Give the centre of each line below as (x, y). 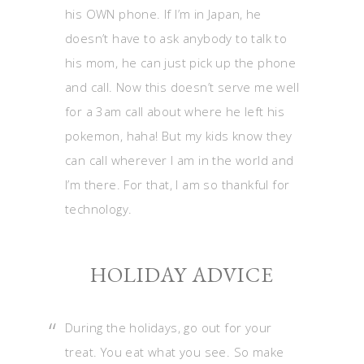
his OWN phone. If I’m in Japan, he (163, 14)
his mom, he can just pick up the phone (181, 63)
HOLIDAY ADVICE (182, 275)
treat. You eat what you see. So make (175, 352)
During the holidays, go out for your (169, 327)
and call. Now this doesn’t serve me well (182, 87)
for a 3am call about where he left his (175, 111)
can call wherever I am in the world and (180, 160)
